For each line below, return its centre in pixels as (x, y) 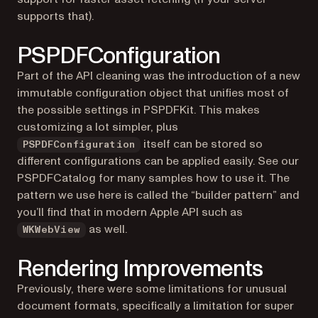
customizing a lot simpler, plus (98, 127)
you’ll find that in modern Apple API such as (130, 212)
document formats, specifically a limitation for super (155, 306)
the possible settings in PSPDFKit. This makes (138, 110)
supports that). (55, 16)
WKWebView (52, 230)
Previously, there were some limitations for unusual (152, 289)
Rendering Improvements (140, 269)
